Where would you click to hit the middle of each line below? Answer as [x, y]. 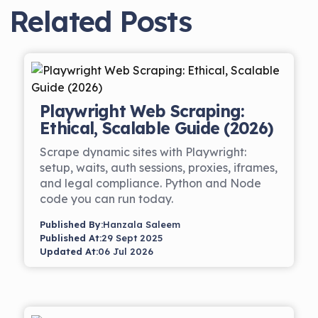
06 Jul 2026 [126, 251]
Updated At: [69, 251]
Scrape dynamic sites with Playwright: [143, 152]
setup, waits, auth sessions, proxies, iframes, [159, 168]
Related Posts [100, 21]
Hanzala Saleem [142, 224]
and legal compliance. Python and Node [150, 183]
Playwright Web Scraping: [142, 111]
